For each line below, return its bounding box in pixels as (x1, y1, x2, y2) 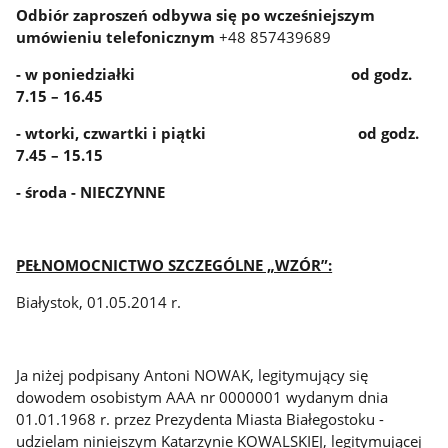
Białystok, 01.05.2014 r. (16, 291, 182, 312)
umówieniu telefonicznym (16, 27, 216, 48)
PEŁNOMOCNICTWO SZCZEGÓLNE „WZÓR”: (16, 254, 333, 275)
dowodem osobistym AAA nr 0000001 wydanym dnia (16, 386, 389, 407)
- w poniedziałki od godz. (16, 64, 413, 85)
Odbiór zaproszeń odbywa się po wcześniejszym (16, 5, 376, 26)
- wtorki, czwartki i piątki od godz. (16, 122, 420, 143)
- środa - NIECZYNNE (16, 181, 166, 202)
